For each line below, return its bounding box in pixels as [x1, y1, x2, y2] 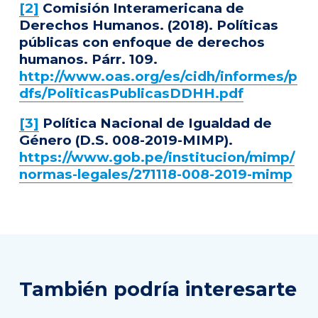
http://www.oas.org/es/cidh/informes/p [19, 68, 297, 85]
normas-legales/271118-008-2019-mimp [19, 166, 292, 183]
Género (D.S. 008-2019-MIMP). [19, 132, 233, 149]
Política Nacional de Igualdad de [39, 115, 272, 132]
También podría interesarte [19, 278, 297, 302]
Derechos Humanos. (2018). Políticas [19, 17, 278, 34]
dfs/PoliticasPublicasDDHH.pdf [19, 85, 243, 102]
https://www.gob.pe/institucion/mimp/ [19, 149, 295, 166]
